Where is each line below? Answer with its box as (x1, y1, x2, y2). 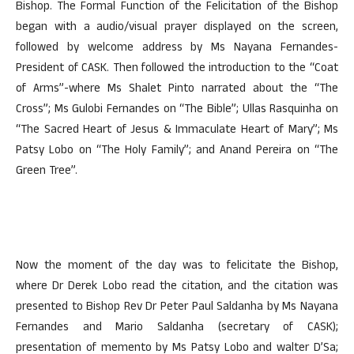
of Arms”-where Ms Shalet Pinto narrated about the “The (16, 80, 338, 100)
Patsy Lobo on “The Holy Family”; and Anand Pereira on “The (16, 141, 338, 161)
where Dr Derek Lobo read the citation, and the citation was (16, 277, 338, 297)
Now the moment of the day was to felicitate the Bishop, (16, 257, 338, 277)
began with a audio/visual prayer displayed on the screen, (16, 18, 338, 38)
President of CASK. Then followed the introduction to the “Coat (16, 59, 338, 79)
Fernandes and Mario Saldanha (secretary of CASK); (16, 318, 338, 338)
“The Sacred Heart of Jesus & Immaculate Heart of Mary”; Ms (16, 121, 338, 141)
